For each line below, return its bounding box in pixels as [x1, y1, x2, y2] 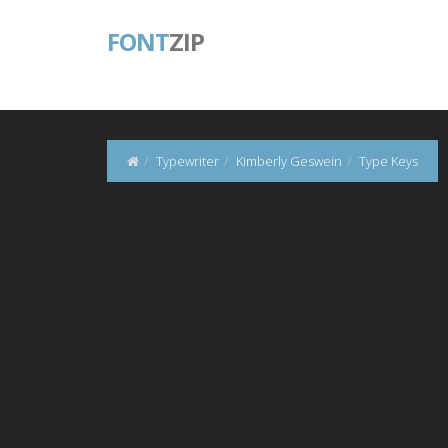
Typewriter [156, 152, 219, 170]
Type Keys [359, 152, 418, 170]
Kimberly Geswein [236, 152, 342, 170]
